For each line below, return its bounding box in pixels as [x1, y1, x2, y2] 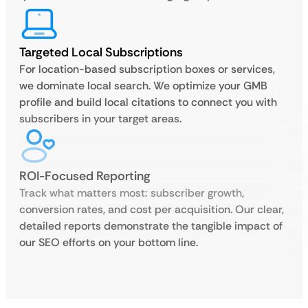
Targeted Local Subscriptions [19, 44, 183, 60]
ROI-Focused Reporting [19, 168, 151, 184]
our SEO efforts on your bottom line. [19, 235, 198, 250]
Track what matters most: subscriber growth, [19, 186, 244, 200]
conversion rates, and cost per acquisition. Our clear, [19, 202, 284, 217]
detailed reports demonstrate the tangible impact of [19, 219, 283, 233]
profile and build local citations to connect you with [19, 95, 277, 109]
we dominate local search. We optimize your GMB [19, 78, 267, 93]
